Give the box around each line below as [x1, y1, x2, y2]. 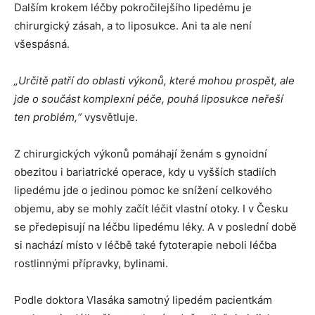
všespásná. [14, 37, 70, 51]
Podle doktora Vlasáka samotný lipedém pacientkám [14, 293, 272, 307]
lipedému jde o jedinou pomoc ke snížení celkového [14, 184, 272, 197]
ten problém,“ [14, 110, 82, 124]
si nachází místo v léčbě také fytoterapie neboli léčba [14, 238, 276, 252]
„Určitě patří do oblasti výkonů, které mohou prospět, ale [14, 74, 295, 87]
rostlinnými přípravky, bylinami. [14, 257, 168, 270]
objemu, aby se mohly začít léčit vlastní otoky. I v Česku [14, 202, 288, 215]
